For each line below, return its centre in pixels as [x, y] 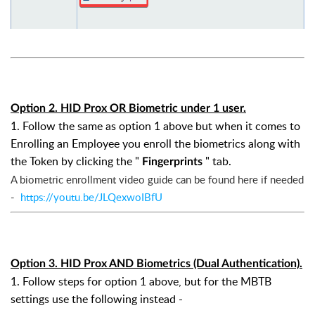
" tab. [218, 161]
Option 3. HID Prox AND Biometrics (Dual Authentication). [156, 264]
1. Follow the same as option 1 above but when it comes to [155, 126]
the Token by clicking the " [76, 161]
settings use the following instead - [97, 299]
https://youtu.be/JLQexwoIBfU [91, 197]
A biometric [37, 180]
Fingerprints [174, 162]
